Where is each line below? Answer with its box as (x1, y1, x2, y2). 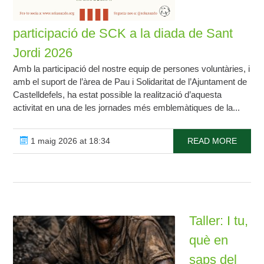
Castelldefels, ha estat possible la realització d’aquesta (13, 90, 222, 100)
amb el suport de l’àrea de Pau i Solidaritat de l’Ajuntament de (13, 77, 247, 87)
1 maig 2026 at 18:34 (28, 136, 111, 146)
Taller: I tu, (189, 213, 249, 229)
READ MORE (187, 136, 237, 146)
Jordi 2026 (13, 45, 73, 61)
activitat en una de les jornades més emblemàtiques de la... (13, 103, 240, 113)
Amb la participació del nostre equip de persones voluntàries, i (13, 64, 250, 74)
